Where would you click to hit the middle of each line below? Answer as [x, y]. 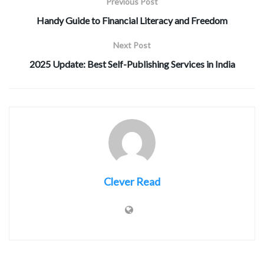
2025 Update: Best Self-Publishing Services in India [132, 64]
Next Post [132, 45]
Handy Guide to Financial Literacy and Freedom [132, 21]
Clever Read [132, 182]
